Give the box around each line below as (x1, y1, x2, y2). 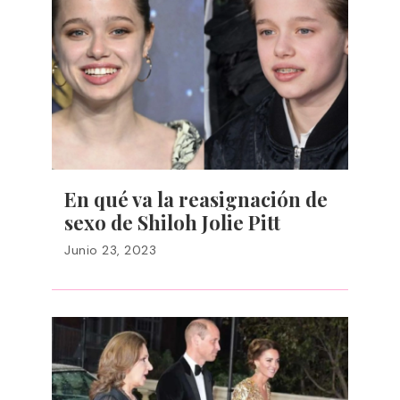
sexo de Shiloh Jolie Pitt (64, 209, 280, 236)
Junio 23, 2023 (64, 242, 156, 258)
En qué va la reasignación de (64, 186, 328, 212)
